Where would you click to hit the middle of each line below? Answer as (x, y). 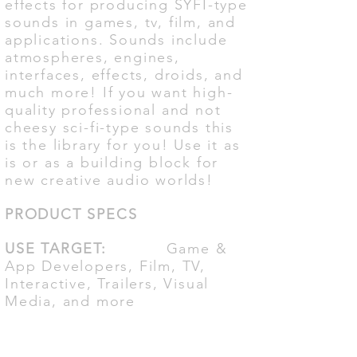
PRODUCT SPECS (71, 214)
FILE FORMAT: (65, 335)
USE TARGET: (59, 248)
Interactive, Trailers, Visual (107, 283)
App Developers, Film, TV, (106, 266)
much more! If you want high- (119, 92)
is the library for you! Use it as (123, 145)
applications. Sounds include (116, 39)
